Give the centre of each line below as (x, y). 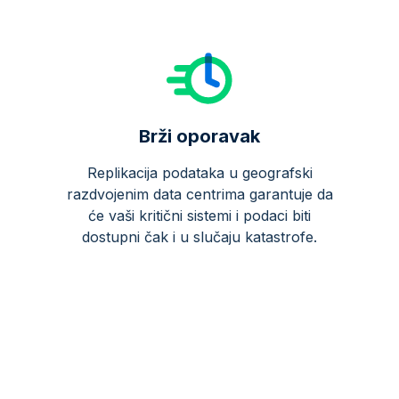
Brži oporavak (199, 136)
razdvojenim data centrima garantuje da (199, 194)
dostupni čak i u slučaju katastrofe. (199, 237)
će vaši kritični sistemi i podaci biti (199, 216)
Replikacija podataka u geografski (199, 173)
